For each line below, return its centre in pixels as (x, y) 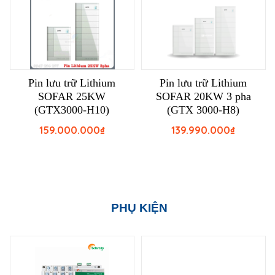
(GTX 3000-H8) (203, 110)
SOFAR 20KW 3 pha (203, 97)
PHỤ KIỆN (139, 208)
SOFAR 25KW (72, 97)
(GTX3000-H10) (72, 110)
